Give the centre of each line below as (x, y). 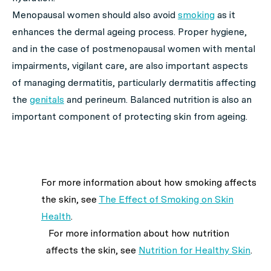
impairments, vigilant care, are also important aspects (130, 66)
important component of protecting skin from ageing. (130, 117)
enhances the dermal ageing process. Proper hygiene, (129, 32)
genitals (47, 100)
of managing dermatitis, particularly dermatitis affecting (134, 83)
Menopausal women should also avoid (95, 15)
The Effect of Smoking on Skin (166, 200)
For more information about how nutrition (139, 233)
